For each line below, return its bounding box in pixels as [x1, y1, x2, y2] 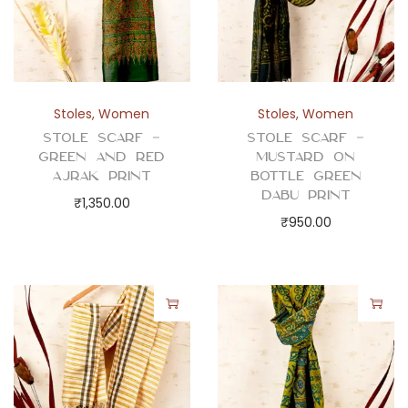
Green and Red [38, 148, 166, 166]
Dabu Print [260, 187, 351, 204]
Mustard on [256, 148, 356, 166]
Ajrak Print [52, 168, 152, 185]
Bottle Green [250, 168, 362, 185]
